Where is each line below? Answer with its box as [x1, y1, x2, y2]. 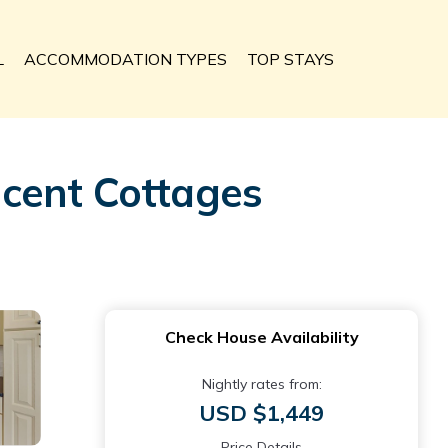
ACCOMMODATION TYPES [24, 49, 227, 69]
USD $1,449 [199, 399, 324, 427]
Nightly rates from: [201, 375, 322, 393]
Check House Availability [164, 327, 359, 347]
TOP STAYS [247, 49, 334, 69]
